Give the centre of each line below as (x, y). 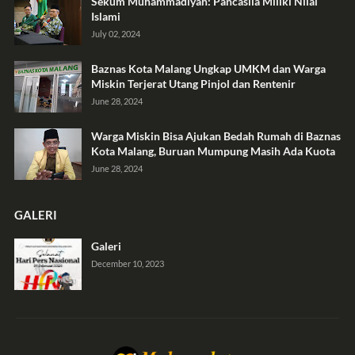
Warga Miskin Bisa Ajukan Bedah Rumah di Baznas (216, 136)
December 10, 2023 (127, 264)
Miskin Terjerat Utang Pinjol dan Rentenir (193, 84)
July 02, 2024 (115, 34)
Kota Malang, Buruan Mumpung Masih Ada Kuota (213, 151)
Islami (105, 17)
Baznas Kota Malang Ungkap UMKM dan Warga (208, 69)
